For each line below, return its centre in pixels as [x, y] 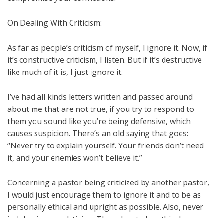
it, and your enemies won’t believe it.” [75, 157]
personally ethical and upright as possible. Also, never [105, 207]
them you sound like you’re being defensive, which [99, 121]
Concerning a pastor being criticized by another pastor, [108, 182]
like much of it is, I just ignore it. [65, 72]
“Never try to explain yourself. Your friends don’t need [106, 145]
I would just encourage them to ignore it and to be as [104, 194]
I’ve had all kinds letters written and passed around [100, 97]
